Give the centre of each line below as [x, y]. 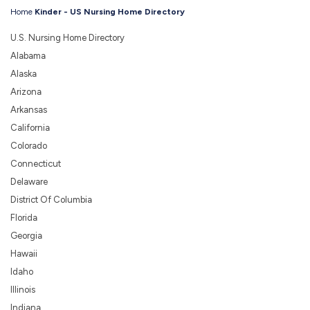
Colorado [29, 146]
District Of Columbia [51, 200]
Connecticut [36, 164]
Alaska [24, 74]
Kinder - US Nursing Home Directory [110, 12]
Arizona [26, 92]
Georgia [26, 236]
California [30, 128]
